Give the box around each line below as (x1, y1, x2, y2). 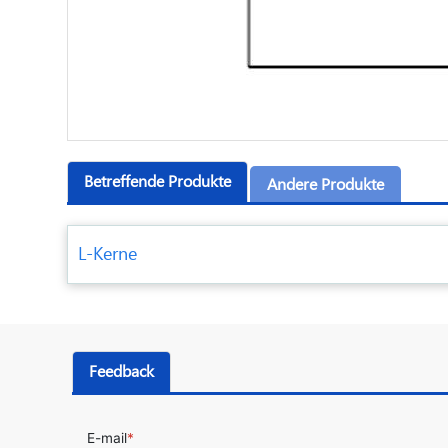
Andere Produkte (267, 175, 385, 197)
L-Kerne (78, 243, 138, 267)
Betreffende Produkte (84, 172, 232, 194)
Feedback (89, 362, 154, 384)
